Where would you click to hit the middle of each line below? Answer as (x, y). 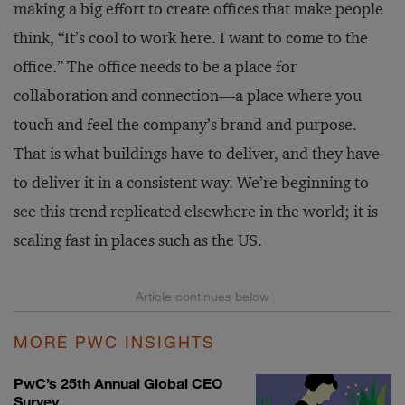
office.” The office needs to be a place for (155, 67)
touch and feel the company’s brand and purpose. (185, 125)
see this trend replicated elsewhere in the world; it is (196, 212)
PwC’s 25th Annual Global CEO (118, 383)
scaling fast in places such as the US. (138, 240)
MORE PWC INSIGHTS (114, 342)
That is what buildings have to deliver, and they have (197, 154)
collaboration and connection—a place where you (188, 96)
